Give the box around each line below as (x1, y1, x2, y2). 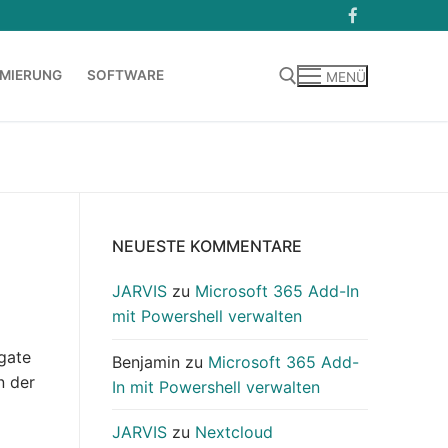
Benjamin (112, 351, 180, 372)
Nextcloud (195, 421, 273, 442)
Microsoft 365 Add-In (195, 281, 359, 302)
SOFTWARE (87, 67, 164, 84)
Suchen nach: (51, 149, 92, 170)
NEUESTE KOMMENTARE (112, 236, 302, 257)
